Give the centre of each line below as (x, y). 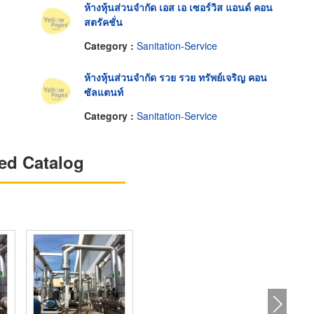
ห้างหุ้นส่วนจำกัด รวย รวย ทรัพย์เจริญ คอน (175, 77)
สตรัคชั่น (103, 22)
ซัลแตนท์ (103, 92)
